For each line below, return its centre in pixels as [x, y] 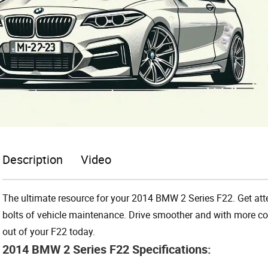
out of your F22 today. [49, 231]
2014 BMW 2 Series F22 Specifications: [107, 249]
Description [33, 159]
